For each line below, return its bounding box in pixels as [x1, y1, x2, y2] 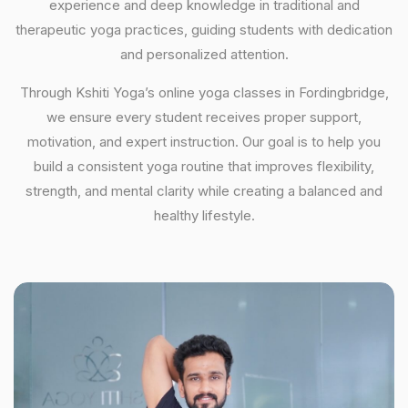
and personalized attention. [119, 45, 289, 63]
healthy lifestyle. [153, 206, 255, 224]
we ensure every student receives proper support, [46, 107, 362, 126]
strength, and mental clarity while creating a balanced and [25, 181, 382, 199]
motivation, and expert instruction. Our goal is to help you [27, 132, 381, 150]
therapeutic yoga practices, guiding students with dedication [15, 20, 393, 38]
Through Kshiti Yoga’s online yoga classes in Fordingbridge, [19, 83, 389, 101]
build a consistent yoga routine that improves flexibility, [34, 157, 374, 175]
